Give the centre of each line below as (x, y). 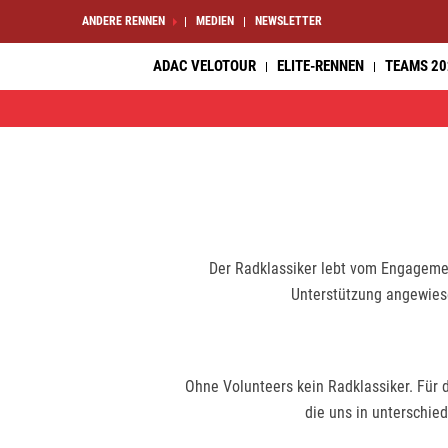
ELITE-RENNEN (320, 66)
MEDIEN (215, 21)
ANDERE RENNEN (123, 21)
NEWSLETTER (288, 21)
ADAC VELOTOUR (204, 66)
